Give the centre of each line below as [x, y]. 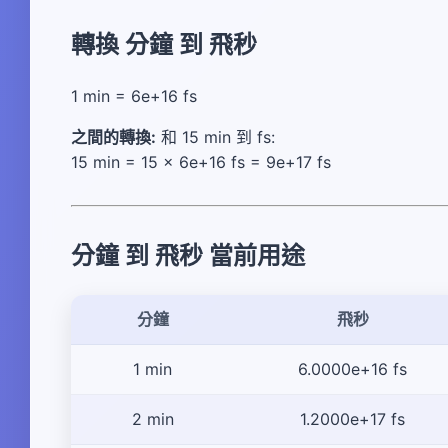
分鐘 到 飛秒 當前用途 [188, 256]
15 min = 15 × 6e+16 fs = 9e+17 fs [201, 162]
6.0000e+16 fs [352, 369]
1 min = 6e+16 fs [134, 96]
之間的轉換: [113, 137]
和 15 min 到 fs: [215, 137]
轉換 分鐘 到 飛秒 [164, 45]
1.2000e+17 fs [352, 419]
